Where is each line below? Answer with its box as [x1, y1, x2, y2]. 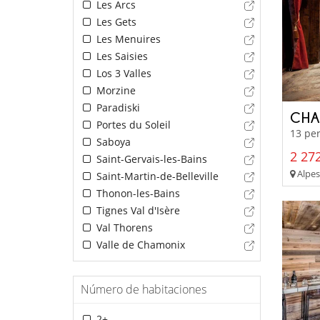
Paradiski [93, 101, 140, 115]
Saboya [93, 135, 131, 149]
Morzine [93, 84, 136, 98]
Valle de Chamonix [93, 238, 185, 252]
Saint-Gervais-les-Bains [93, 152, 207, 166]
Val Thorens [93, 221, 153, 235]
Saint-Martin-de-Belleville [93, 169, 219, 184]
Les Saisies [93, 49, 148, 64]
